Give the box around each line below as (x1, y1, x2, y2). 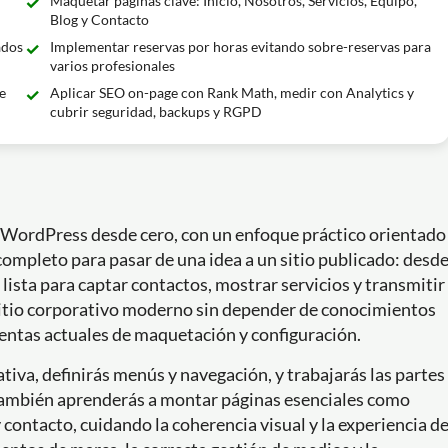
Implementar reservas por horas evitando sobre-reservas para (49, 38, 431, 55)
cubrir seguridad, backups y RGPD (49, 103, 262, 120)
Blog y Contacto (49, 11, 149, 28)
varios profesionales (49, 57, 175, 74)
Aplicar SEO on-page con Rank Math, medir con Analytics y (49, 84, 414, 101)
